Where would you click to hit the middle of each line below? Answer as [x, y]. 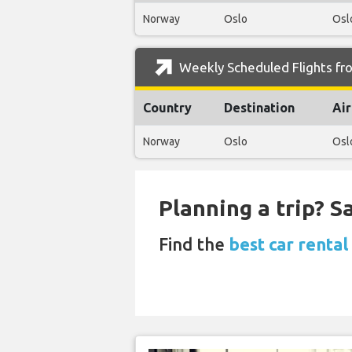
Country [167, 108]
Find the [194, 244]
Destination [259, 108]
